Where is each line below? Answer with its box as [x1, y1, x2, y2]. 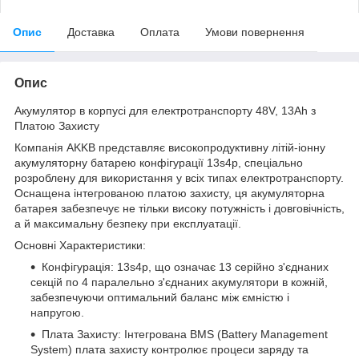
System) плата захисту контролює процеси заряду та [30, 342, 309, 356]
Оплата [140, 25, 179, 38]
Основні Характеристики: [14, 238, 146, 252]
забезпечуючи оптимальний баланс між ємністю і [30, 290, 289, 304]
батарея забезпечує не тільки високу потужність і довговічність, [14, 201, 345, 215]
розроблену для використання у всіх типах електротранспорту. [14, 171, 344, 184]
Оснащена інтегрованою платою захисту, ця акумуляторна [14, 186, 325, 200]
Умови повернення [205, 25, 305, 38]
